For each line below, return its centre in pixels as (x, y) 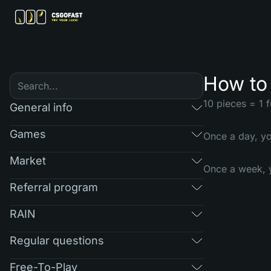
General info (41, 107)
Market (28, 160)
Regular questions (57, 240)
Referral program (54, 187)
